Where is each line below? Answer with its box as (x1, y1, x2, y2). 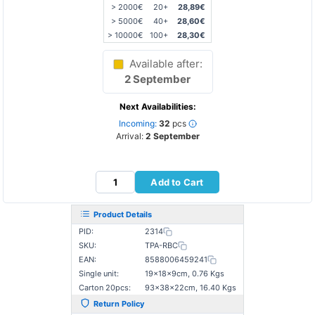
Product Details (94, 210, 152, 219)
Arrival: (115, 131, 146, 141)
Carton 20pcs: (79, 283, 131, 292)
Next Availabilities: (119, 101, 196, 112)
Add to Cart (150, 176, 204, 188)
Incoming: (118, 118, 157, 129)
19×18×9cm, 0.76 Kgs (145, 269, 224, 278)
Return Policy (94, 299, 144, 309)
